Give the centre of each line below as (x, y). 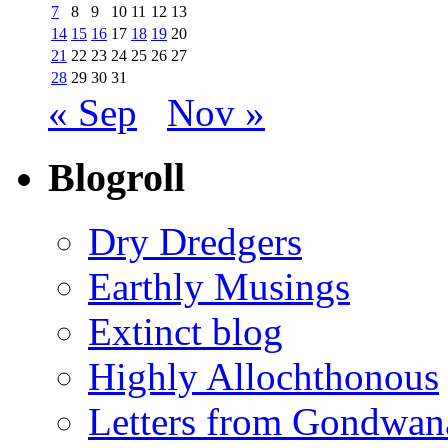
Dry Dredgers (195, 242)
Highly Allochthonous (263, 377)
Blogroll (116, 177)
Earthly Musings (219, 287)
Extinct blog (185, 332)
